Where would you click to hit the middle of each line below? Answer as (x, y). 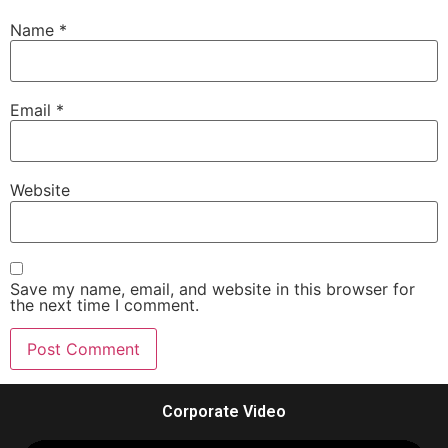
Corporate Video (224, 411)
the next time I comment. (104, 305)
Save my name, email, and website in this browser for (212, 289)
